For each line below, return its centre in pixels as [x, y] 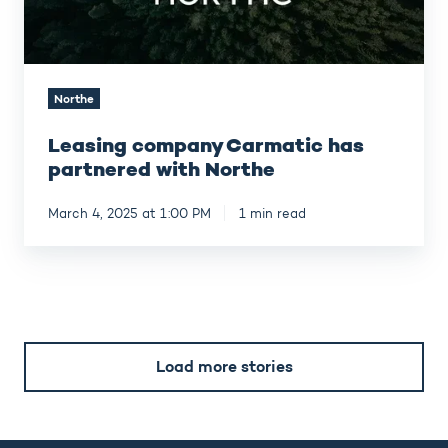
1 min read [272, 213]
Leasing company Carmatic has [206, 144]
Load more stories [224, 366]
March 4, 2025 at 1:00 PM [129, 213]
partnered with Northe [161, 168]
